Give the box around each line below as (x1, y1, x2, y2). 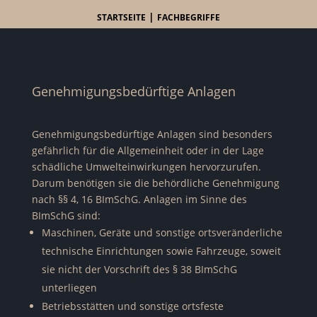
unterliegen (41, 281, 97, 294)
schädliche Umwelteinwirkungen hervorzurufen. (31, 160, 261, 173)
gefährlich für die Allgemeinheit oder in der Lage (31, 144, 264, 157)
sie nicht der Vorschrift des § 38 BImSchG (41, 263, 237, 276)
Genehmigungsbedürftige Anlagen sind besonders (31, 127, 272, 141)
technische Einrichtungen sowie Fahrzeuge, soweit (41, 244, 281, 258)
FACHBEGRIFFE (156, 11, 220, 23)
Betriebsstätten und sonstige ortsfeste (41, 299, 224, 313)
